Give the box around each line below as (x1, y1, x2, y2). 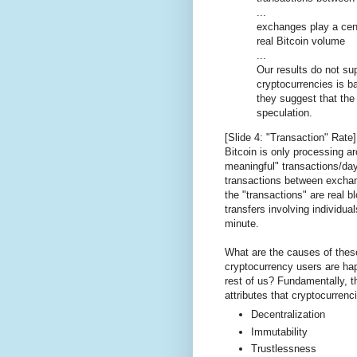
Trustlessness (251, 343, 316, 355)
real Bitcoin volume (257, 34, 345, 47)
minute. (225, 217, 259, 229)
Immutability (251, 325, 308, 338)
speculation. (257, 106, 312, 119)
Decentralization (251, 308, 325, 321)
